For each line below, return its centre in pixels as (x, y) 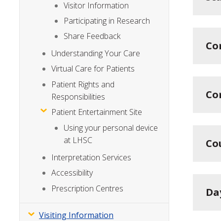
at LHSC (78, 140)
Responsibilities (78, 96)
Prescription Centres (88, 188)
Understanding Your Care (96, 53)
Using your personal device (111, 128)
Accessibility (72, 173)
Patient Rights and (83, 84)
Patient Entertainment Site (97, 112)
